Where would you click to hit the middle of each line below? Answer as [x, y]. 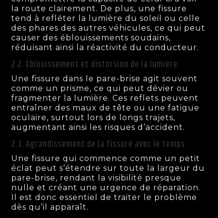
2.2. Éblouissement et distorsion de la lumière [95, 64]
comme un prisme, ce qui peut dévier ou [100, 88]
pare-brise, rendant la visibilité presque [97, 178]
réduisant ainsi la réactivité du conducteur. [105, 47]
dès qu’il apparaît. [50, 207]
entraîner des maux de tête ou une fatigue [106, 108]
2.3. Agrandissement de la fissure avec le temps [98, 144]
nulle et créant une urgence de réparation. [106, 187]
